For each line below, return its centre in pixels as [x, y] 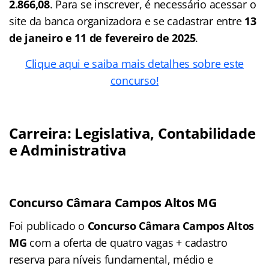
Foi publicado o [48, 225]
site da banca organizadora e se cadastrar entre [125, 21]
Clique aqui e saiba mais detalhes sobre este [134, 63]
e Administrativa [68, 150]
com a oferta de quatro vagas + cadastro [127, 242]
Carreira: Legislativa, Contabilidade [132, 133]
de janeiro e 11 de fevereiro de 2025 [102, 38]
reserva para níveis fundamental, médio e [111, 259]
